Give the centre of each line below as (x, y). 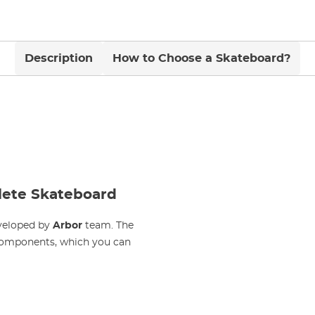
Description (59, 58)
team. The (108, 225)
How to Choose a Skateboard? (201, 58)
